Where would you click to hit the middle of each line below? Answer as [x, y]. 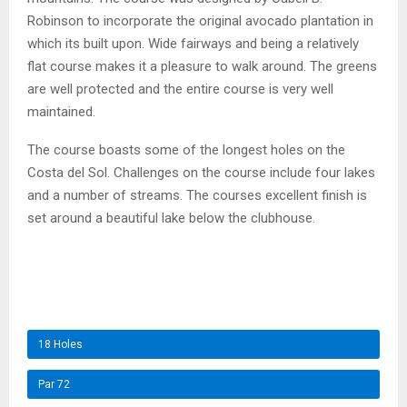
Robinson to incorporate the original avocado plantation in [200, 21]
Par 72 [54, 384]
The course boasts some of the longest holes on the [186, 150]
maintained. [61, 112]
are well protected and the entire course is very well [180, 89]
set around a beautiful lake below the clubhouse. [171, 218]
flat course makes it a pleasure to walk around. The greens [202, 67]
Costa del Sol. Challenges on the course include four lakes [201, 173]
